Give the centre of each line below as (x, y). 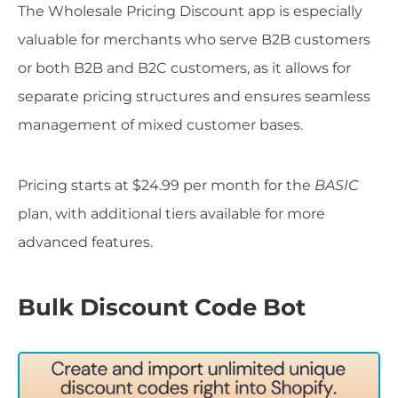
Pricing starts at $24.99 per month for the (166, 185)
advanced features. (85, 242)
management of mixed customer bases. (160, 124)
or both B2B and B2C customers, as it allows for (184, 68)
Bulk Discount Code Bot (162, 308)
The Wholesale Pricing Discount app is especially (190, 11)
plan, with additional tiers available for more (171, 213)
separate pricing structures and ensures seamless (194, 96)
